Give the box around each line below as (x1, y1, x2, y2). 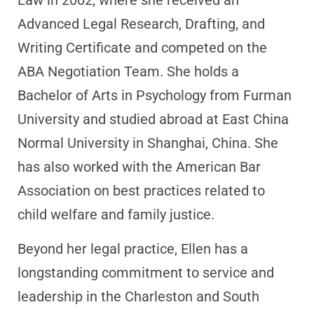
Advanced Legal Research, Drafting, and (18, 15, 265, 32)
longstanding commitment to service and (18, 264, 274, 281)
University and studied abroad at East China (18, 111, 289, 128)
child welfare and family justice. (18, 206, 214, 223)
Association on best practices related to (18, 182, 265, 199)
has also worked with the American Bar (18, 158, 261, 175)
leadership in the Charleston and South (18, 288, 259, 305)
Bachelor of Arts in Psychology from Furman (18, 87, 292, 104)
